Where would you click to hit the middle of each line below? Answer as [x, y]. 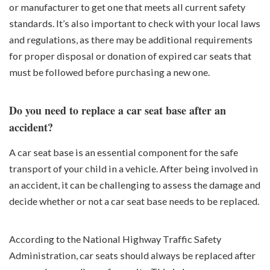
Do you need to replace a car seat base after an [118, 111]
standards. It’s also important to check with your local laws [135, 24]
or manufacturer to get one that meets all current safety [127, 7]
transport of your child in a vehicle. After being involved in [133, 168]
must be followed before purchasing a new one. [109, 72]
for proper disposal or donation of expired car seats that [130, 56]
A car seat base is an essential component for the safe [124, 152]
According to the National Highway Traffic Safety [115, 239]
